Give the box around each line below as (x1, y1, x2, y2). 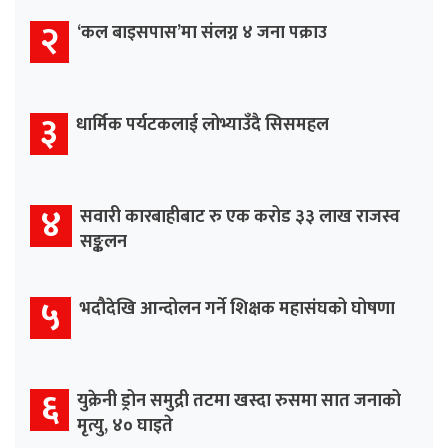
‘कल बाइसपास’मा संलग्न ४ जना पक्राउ (77, 17, 327, 48)
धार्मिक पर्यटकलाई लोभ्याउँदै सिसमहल (76, 109, 329, 140)
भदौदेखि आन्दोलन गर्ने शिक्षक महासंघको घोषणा (79, 293, 395, 324)
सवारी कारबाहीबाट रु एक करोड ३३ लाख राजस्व (80, 201, 400, 232)
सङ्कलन (80, 226, 127, 257)
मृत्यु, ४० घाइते (77, 410, 173, 441)
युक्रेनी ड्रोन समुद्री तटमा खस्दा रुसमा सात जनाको (77, 385, 401, 416)
